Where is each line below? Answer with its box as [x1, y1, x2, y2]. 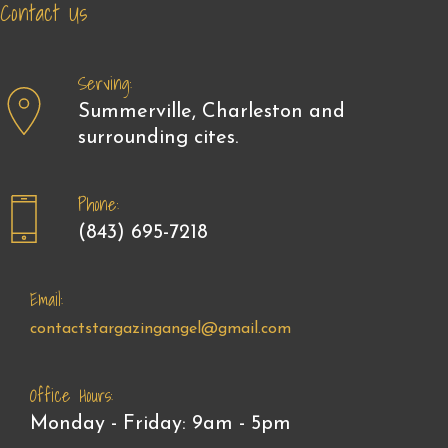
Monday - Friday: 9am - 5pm [30, 414, 291, 435]
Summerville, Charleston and [78, 102, 345, 123]
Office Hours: [30, 381, 113, 411]
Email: [30, 285, 63, 315]
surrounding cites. [78, 128, 238, 149]
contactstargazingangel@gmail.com [30, 321, 291, 338]
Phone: [78, 190, 119, 220]
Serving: [78, 69, 132, 99]
